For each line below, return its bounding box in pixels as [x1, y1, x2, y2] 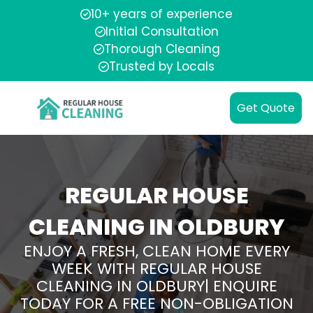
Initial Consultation [105, 23, 219, 40]
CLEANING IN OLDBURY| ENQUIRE [36, 275, 277, 297]
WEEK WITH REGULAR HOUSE [51, 258, 262, 279]
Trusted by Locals [109, 58, 214, 75]
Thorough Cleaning [103, 41, 220, 57]
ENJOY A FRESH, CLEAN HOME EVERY [23, 240, 290, 262]
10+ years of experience [91, 6, 233, 22]
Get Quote [237, 100, 295, 116]
